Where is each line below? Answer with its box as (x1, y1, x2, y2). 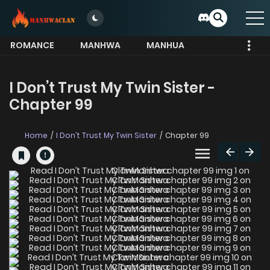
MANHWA (80, 39, 121, 51)
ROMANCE (10, 39, 54, 51)
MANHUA (146, 39, 184, 51)
